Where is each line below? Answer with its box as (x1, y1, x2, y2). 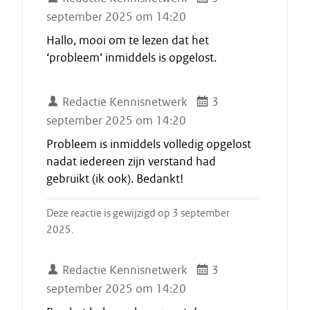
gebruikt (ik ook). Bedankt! (46, 171, 183, 186)
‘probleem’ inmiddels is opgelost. (46, 50, 217, 65)
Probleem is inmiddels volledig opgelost (46, 136, 251, 152)
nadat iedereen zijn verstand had (46, 154, 216, 169)
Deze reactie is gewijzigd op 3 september (46, 206, 230, 219)
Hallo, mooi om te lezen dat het (46, 33, 209, 48)
